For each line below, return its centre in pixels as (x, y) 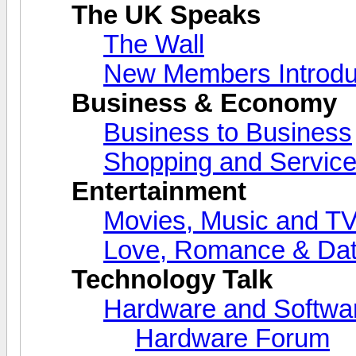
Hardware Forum (232, 338)
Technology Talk (172, 279)
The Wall (154, 44)
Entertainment (159, 191)
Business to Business (228, 132)
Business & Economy (204, 103)
